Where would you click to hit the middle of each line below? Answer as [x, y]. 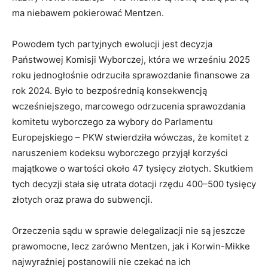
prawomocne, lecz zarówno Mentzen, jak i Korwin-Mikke [131, 246]
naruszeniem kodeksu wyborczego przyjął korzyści [120, 153]
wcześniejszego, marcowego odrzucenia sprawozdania [129, 106]
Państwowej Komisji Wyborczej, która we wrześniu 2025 [131, 60]
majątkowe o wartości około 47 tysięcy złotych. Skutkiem [133, 169]
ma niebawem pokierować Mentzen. [88, 13]
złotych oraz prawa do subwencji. [82, 200]
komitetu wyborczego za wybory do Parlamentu [112, 122]
